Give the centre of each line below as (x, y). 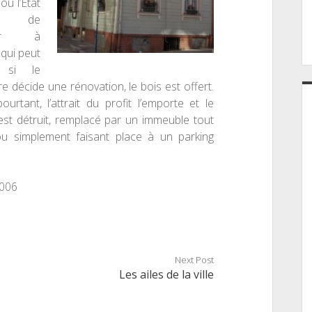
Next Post (195, 260)
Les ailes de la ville (167, 274)
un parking (184, 136)
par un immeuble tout (157, 120)
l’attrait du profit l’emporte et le (128, 103)
